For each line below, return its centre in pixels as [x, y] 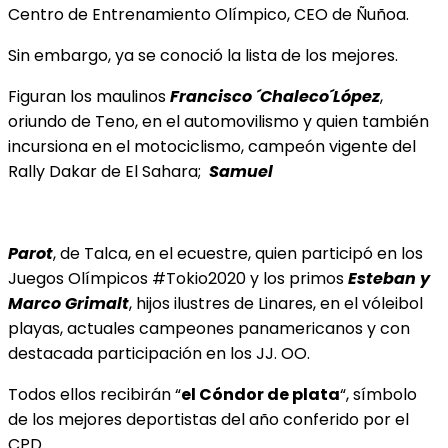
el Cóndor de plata [260, 394]
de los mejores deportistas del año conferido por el [208, 419]
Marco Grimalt [68, 303]
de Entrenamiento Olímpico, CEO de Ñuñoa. [236, 14]
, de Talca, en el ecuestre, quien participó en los [238, 253]
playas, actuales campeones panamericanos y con [209, 328]
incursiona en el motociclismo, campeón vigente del [212, 146]
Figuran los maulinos [87, 96]
